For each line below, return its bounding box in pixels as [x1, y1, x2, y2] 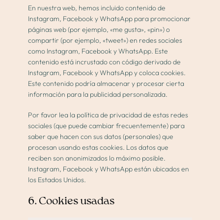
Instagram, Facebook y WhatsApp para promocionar [28, 14, 191, 24]
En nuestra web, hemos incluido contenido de [28, 3, 166, 13]
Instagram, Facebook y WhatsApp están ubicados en [28, 165, 190, 174]
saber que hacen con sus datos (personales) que [28, 132, 174, 141]
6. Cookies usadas [28, 196, 115, 207]
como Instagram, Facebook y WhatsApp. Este [28, 47, 168, 56]
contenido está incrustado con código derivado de [28, 57, 181, 67]
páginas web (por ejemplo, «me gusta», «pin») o [28, 25, 170, 34]
